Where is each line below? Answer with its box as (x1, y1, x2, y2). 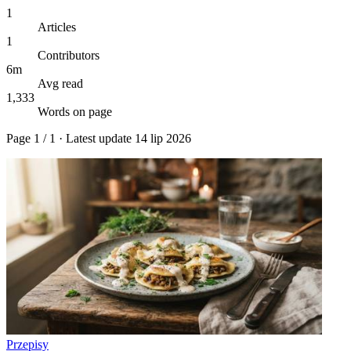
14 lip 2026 (135, 131, 191, 145)
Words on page (38, 104, 112, 118)
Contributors (38, 48, 100, 62)
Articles (38, 20, 76, 34)
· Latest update (56, 131, 135, 145)
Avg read (38, 76, 83, 90)
